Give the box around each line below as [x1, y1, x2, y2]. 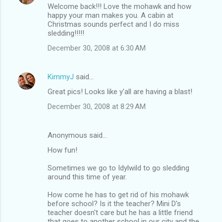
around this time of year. [48, 172, 127, 181]
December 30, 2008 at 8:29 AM [48, 102, 146, 111]
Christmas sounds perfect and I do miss [48, 19, 179, 29]
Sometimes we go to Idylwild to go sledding [48, 163, 189, 172]
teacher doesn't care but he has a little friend [48, 208, 193, 217]
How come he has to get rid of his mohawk [48, 190, 189, 199]
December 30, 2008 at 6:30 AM [48, 43, 146, 53]
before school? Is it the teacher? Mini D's [48, 199, 181, 208]
